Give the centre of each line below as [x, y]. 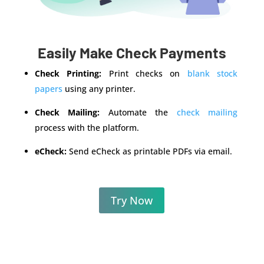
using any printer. [99, 88]
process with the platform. [87, 127]
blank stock [212, 73]
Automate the [138, 112]
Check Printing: [68, 73]
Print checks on [144, 73]
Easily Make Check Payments [132, 52]
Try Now [132, 200]
